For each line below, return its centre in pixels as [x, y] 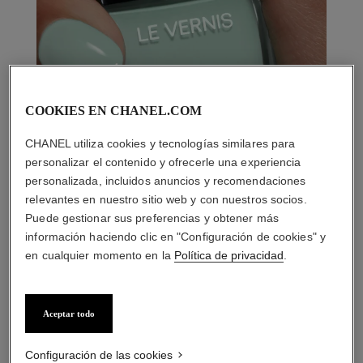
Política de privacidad [228, 255]
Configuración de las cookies [99, 355]
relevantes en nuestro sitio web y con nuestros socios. [166, 199]
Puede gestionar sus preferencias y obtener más [152, 218]
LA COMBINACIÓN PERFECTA [181, 328]
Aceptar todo [69, 314]
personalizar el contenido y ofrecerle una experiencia [163, 162]
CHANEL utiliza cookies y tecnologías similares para [160, 143]
